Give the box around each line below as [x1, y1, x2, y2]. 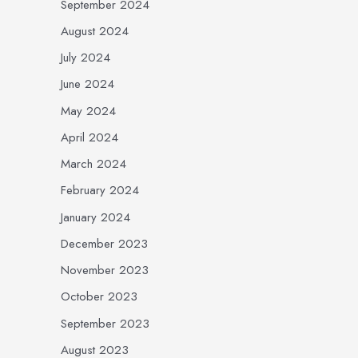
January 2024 [61, 208, 130, 226]
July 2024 [61, 49, 110, 66]
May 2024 [61, 101, 116, 120]
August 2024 [61, 22, 129, 40]
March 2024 [61, 155, 126, 173]
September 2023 [61, 314, 149, 332]
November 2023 [61, 261, 149, 279]
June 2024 [61, 75, 114, 93]
